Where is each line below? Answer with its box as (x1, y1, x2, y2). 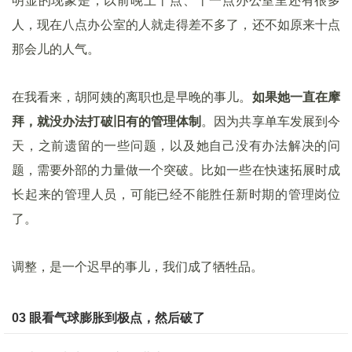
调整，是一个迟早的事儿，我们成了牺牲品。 (12, 260, 263, 273)
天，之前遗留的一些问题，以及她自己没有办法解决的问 (12, 139, 340, 152)
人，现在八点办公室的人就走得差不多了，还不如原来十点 (12, 18, 340, 31)
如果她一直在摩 (251, 90, 341, 104)
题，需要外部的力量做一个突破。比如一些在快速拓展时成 (12, 163, 340, 177)
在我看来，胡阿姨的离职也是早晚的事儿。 (12, 90, 252, 104)
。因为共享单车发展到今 (201, 115, 341, 128)
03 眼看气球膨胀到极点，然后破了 (12, 311, 205, 324)
